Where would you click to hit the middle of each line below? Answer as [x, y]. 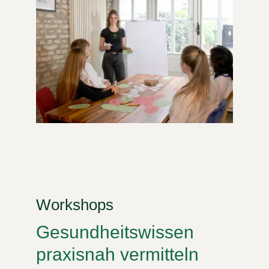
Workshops [75, 204]
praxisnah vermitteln [117, 254]
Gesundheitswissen [115, 232]
